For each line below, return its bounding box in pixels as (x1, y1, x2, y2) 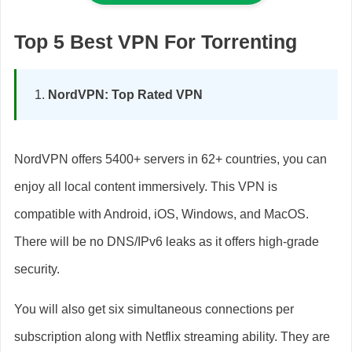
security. (14, 262, 63, 276)
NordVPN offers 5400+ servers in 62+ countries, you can (14, 152, 327, 166)
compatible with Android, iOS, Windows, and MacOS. (14, 207, 309, 221)
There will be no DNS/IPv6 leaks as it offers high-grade (14, 234, 319, 248)
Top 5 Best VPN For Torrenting (14, 30, 297, 53)
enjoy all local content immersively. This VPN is (14, 179, 277, 193)
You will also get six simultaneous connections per (14, 302, 294, 316)
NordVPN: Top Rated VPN (48, 87, 203, 101)
